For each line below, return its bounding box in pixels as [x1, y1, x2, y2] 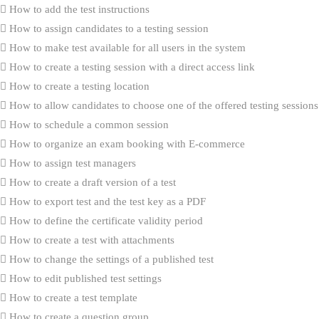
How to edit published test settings [6, 272, 162, 284]
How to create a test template [6, 291, 137, 303]
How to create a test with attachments [6, 234, 174, 246]
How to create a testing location [6, 80, 150, 92]
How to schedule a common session [6, 118, 169, 130]
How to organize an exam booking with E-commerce [6, 137, 245, 150]
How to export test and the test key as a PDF [6, 195, 206, 207]
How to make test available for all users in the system [6, 41, 246, 53]
